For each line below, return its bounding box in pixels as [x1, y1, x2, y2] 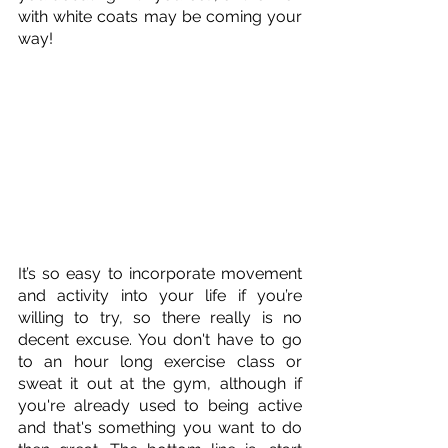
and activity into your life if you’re [18, 286, 302, 306]
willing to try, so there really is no [18, 308, 302, 328]
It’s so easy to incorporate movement [18, 264, 302, 284]
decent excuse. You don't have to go [18, 330, 302, 350]
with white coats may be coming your [18, 6, 302, 26]
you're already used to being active [18, 396, 302, 416]
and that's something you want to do [18, 418, 302, 438]
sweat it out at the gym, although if [18, 374, 302, 394]
